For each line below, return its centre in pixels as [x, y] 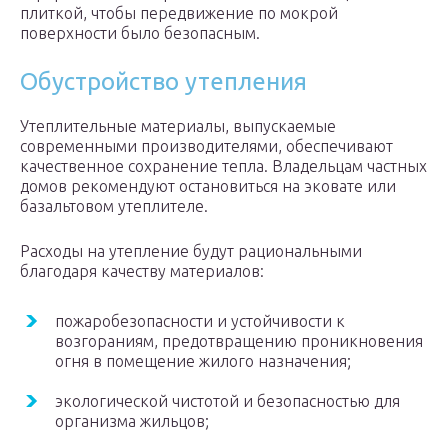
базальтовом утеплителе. [114, 206]
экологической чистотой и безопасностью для [227, 401]
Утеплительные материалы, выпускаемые [178, 126]
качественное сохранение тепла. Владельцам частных [223, 166]
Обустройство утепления [163, 82]
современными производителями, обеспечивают [206, 146]
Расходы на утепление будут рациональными [191, 251]
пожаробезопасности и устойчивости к [200, 321]
